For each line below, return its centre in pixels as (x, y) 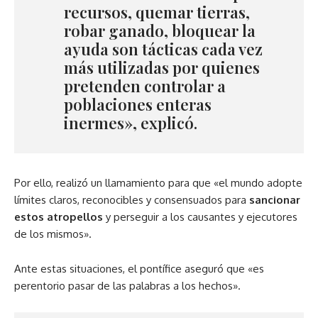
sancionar (275, 200)
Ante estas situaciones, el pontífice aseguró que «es (139, 269)
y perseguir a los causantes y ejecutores (200, 217)
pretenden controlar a (145, 86)
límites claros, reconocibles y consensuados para (132, 200)
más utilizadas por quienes (162, 68)
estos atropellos (59, 217)
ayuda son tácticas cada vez (163, 49)
